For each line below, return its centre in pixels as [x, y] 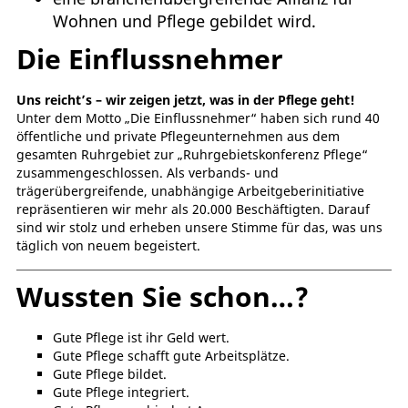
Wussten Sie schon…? [163, 297]
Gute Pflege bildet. [110, 374]
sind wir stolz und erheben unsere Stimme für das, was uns [199, 228]
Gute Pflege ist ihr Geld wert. [141, 338]
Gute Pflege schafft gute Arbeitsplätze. [171, 356]
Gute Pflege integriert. [121, 393]
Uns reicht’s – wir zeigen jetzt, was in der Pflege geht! [186, 100]
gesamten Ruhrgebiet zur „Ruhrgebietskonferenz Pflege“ [192, 155]
